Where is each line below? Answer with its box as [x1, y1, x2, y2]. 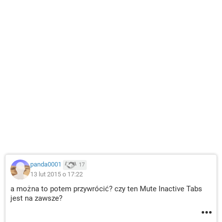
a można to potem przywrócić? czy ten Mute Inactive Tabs [10, 184, 202, 193]
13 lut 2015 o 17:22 [30, 170, 83, 178]
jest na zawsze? [10, 194, 62, 203]
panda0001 [30, 161, 61, 168]
